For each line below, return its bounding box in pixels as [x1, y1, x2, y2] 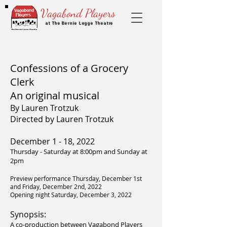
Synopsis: [10, 209, 46, 220]
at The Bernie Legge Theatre [46, 21, 114, 26]
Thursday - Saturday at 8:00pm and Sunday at [10, 147, 147, 156]
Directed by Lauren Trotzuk [10, 113, 113, 125]
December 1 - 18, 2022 [10, 136, 95, 147]
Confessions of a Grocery [10, 61, 128, 75]
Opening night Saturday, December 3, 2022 [10, 191, 132, 199]
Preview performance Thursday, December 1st [10, 174, 142, 182]
